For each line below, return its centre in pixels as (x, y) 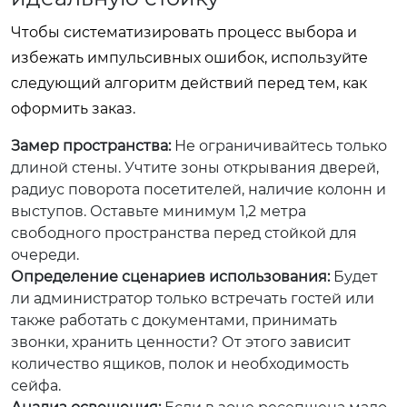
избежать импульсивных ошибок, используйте (189, 57)
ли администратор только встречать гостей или (193, 298)
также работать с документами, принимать (174, 320)
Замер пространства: (91, 145)
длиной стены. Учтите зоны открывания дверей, (195, 167)
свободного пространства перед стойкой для (184, 233)
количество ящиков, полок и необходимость (180, 363)
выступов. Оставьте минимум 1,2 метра (159, 211)
